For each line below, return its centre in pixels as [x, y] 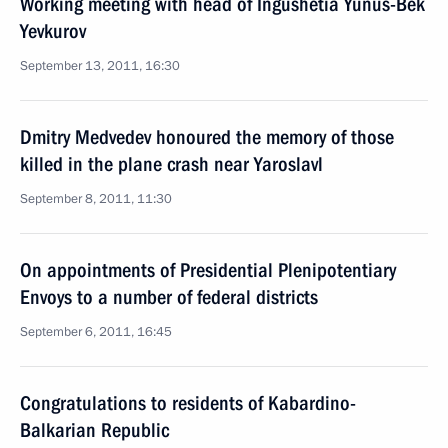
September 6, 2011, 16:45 [96, 332]
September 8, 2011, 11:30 [96, 199]
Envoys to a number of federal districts [169, 297]
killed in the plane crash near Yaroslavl [171, 164]
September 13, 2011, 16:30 [100, 66]
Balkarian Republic [94, 430]
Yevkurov [53, 31]
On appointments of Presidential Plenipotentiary [208, 270]
